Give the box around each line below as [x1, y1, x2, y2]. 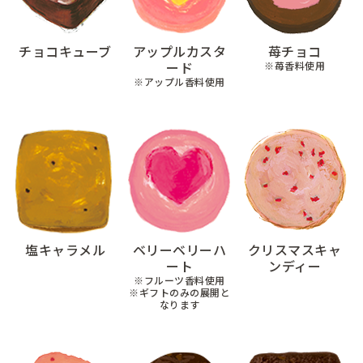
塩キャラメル [25, 240, 106, 259]
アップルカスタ [133, 41, 227, 61]
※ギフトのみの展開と [129, 285, 231, 299]
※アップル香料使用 [134, 75, 226, 88]
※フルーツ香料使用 [134, 273, 226, 287]
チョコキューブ [19, 41, 112, 61]
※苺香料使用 [263, 58, 325, 72]
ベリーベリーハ [133, 240, 227, 259]
